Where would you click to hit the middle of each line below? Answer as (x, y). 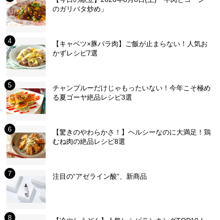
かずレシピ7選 (75, 53)
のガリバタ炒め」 (80, 9)
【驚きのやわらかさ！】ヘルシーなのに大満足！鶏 (132, 132)
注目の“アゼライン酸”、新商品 (100, 176)
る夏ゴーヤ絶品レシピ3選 (93, 97)
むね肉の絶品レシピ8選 (89, 141)
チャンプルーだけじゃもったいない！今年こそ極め (132, 88)
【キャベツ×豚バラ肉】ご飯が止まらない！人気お (130, 44)
